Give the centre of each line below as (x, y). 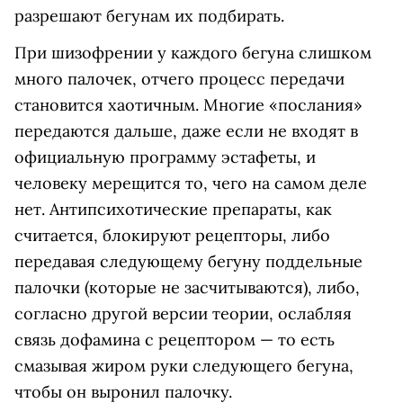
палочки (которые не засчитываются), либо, (187, 288)
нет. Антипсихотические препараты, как (173, 210)
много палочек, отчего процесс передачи (179, 79)
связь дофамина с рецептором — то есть (175, 340)
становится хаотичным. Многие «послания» (188, 105)
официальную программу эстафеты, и (165, 157)
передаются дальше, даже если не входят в (186, 131)
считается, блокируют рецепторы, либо (172, 236)
